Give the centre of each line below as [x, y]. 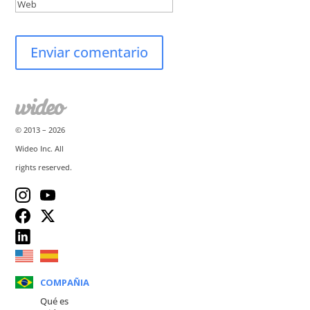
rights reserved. [44, 167]
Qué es [55, 301]
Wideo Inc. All [40, 148]
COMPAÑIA [65, 282]
